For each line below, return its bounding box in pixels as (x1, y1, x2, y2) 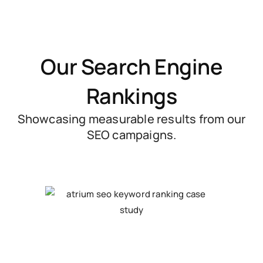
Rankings (86, 81, 177, 110)
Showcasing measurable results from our (17, 110, 246, 127)
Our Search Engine (41, 52, 222, 81)
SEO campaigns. (86, 126, 177, 143)
